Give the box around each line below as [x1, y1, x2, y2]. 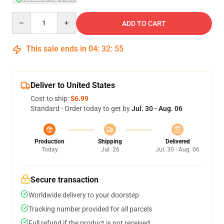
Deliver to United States [30, 80, 115, 90]
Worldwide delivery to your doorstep [28, 191, 139, 199]
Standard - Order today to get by [30, 104, 131, 112]
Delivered [165, 138, 190, 145]
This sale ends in [24, 44, 88, 53]
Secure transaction [30, 175, 98, 184]
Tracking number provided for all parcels [28, 205, 152, 213]
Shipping [98, 138, 122, 145]
